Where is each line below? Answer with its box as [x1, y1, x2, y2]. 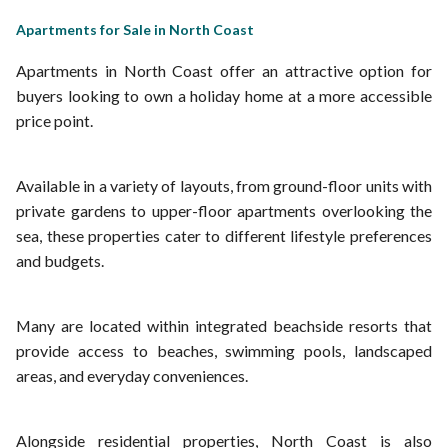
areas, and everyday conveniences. [16, 366, 248, 385]
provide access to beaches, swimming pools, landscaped [16, 341, 432, 360]
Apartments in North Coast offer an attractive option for [16, 61, 432, 80]
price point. [16, 111, 93, 130]
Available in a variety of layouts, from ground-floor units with [16, 176, 432, 195]
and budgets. [16, 251, 104, 270]
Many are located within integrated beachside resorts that [16, 316, 432, 335]
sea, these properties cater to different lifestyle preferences [16, 226, 432, 245]
